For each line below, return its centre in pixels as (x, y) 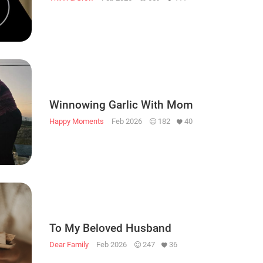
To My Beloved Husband (110, 228)
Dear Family (69, 244)
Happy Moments (77, 121)
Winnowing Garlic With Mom (121, 104)
